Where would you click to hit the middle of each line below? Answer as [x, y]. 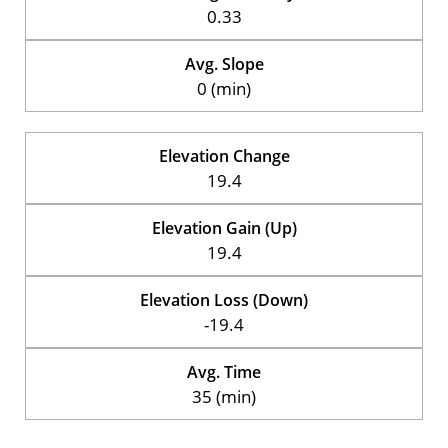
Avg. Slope [224, 63]
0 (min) [224, 88]
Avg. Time [224, 371]
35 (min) [224, 396]
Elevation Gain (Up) [224, 227]
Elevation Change [224, 155]
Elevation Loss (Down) [224, 299]
